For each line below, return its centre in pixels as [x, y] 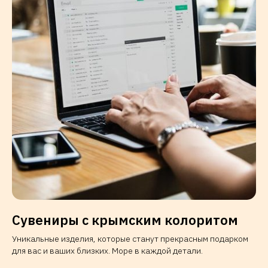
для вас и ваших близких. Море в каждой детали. [107, 250]
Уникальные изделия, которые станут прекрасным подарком [130, 238]
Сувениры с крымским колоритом [125, 220]
